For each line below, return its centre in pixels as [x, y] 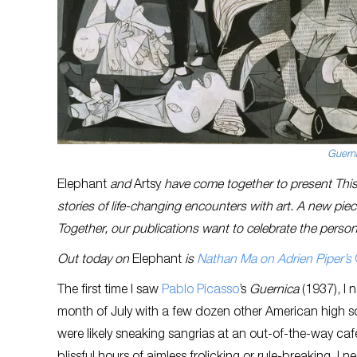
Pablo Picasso [200, 290]
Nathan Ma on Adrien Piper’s [276, 260]
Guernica [276, 290]
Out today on [95, 260]
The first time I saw [110, 290]
